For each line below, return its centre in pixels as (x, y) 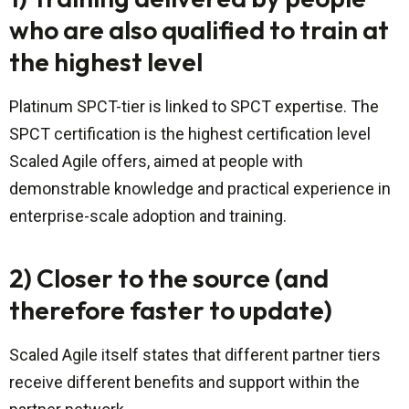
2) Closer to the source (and (169, 278)
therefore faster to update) (171, 310)
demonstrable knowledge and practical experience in (200, 189)
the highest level (106, 62)
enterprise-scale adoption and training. (148, 216)
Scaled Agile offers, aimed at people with (156, 162)
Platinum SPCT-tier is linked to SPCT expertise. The (194, 107)
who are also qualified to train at (199, 30)
